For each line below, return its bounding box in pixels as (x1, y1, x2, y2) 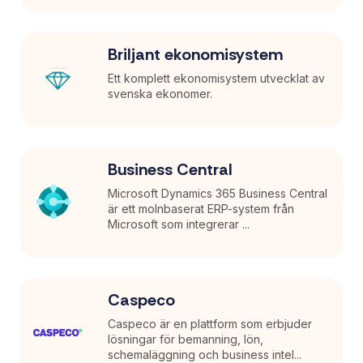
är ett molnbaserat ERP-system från (108, 201, 295, 216)
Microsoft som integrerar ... (108, 216, 250, 231)
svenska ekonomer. (108, 86, 213, 100)
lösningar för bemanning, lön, (108, 331, 264, 346)
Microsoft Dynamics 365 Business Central (108, 186, 328, 200)
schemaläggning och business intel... (108, 347, 302, 361)
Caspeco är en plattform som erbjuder (108, 316, 313, 331)
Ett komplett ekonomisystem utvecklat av (108, 70, 326, 85)
